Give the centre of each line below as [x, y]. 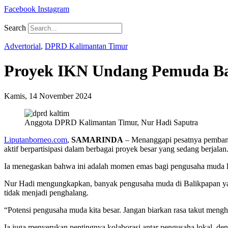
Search [15, 28]
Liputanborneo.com [36, 139]
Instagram [53, 9]
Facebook [20, 9]
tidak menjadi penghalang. [46, 192]
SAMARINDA [97, 139]
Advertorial [22, 46]
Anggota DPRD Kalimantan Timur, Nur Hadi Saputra [111, 122]
